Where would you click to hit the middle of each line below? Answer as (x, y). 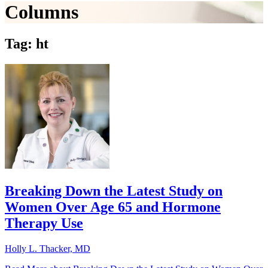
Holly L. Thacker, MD (48, 249)
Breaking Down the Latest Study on (114, 191)
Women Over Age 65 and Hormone (113, 207)
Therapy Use (44, 223)
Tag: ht (27, 44)
